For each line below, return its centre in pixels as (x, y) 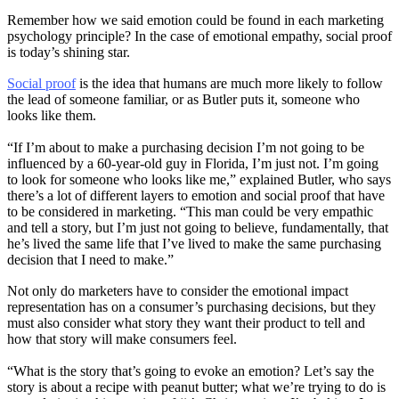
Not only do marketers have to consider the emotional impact (178, 291)
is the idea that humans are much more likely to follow (229, 84)
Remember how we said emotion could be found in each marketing (195, 20)
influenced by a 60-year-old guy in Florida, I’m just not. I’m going (193, 163)
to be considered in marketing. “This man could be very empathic (190, 211)
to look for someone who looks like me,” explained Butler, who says (199, 179)
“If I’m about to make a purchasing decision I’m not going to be (186, 147)
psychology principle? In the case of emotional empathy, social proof (199, 36)
